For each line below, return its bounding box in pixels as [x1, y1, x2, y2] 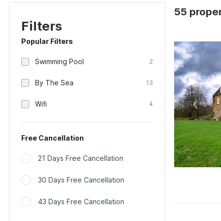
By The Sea [35, 78, 74, 87]
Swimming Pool [35, 57, 84, 66]
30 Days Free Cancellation [38, 176, 124, 184]
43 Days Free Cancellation [38, 197, 124, 206]
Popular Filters [21, 37, 73, 45]
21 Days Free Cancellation [38, 154, 123, 162]
